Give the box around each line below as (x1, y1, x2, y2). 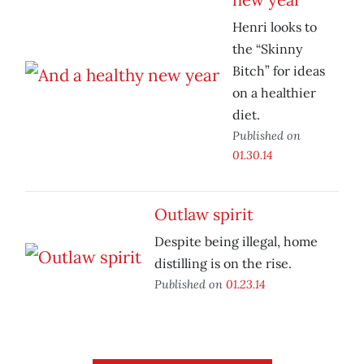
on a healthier (232, 84, 316, 102)
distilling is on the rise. (154, 255, 292, 272)
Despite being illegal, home (154, 233, 318, 250)
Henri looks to (232, 19, 317, 36)
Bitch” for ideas (232, 63, 325, 80)
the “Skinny (232, 41, 302, 58)
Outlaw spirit (154, 204, 253, 225)
